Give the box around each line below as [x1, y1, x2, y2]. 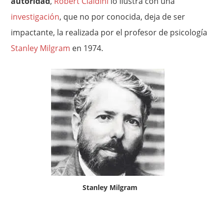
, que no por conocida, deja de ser [59, 11, 186, 22]
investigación [11, 11, 60, 22]
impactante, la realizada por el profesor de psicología [11, 27, 208, 38]
